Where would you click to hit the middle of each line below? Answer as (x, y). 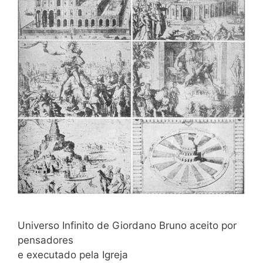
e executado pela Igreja (73, 254)
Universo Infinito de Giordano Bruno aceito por (127, 225)
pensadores (45, 240)
